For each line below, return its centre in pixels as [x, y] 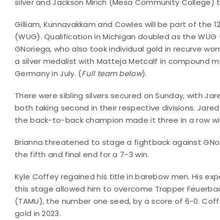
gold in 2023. [38, 213]
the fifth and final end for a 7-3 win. [82, 154]
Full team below [112, 73]
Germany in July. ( [48, 73]
